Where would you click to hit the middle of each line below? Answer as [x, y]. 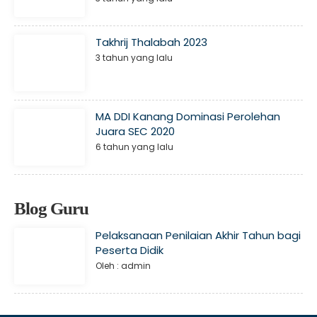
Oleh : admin [123, 266]
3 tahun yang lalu [134, 58]
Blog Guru [51, 209]
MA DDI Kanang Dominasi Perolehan [188, 117]
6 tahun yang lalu [134, 147]
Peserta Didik [129, 250]
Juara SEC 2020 [135, 132]
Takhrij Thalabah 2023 [151, 42]
